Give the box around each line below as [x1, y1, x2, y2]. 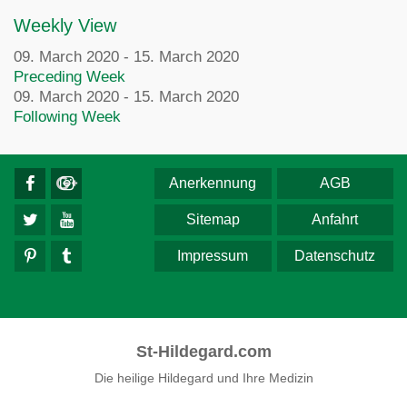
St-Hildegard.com [135, 342, 272, 361]
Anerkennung [169, 175, 257, 191]
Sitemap [185, 212, 240, 227]
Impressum [177, 248, 249, 263]
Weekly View [14, 15, 116, 35]
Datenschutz [294, 248, 376, 263]
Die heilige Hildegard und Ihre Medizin [94, 371, 313, 385]
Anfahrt [312, 212, 359, 227]
